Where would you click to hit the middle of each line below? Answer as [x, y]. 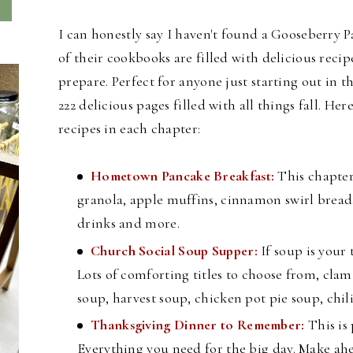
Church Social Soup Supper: [174, 250]
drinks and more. [128, 223]
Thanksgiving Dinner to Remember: [199, 325]
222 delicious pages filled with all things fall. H [197, 105]
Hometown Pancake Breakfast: [184, 176]
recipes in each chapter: [130, 129]
